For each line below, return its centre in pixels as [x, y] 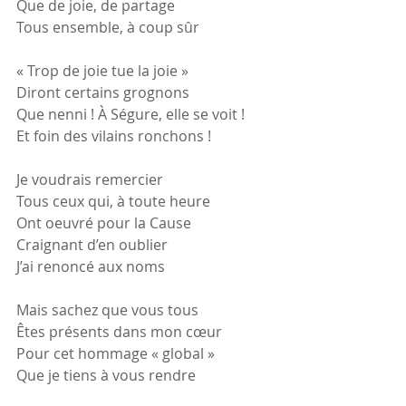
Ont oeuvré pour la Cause [104, 223]
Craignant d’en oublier [92, 245]
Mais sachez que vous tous [107, 310]
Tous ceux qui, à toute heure [113, 201]
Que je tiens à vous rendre [106, 375]
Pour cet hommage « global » [116, 353]
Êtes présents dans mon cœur [119, 332]
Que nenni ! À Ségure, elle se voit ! [130, 114]
